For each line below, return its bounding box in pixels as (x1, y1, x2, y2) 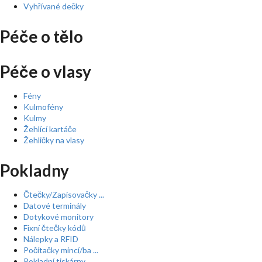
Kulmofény (23, 102, 63, 112)
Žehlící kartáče (23, 124, 77, 134)
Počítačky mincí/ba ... (23, 245, 98, 255)
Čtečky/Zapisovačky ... (23, 189, 104, 199)
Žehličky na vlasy (23, 135, 84, 145)
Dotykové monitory (23, 212, 94, 222)
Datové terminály (23, 201, 86, 211)
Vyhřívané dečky (23, 1, 84, 11)
